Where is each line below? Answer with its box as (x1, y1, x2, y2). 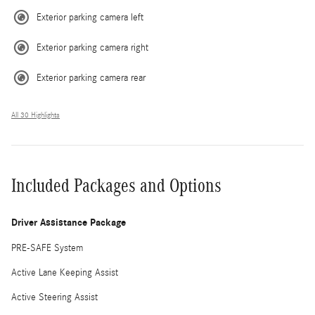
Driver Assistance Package (11, 217, 126, 229)
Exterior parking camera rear (37, 72, 146, 84)
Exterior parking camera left (37, 12, 143, 24)
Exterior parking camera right (37, 42, 148, 54)
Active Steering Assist (11, 292, 98, 304)
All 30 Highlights (11, 111, 60, 120)
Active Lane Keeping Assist (11, 267, 118, 279)
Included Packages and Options (11, 175, 221, 197)
